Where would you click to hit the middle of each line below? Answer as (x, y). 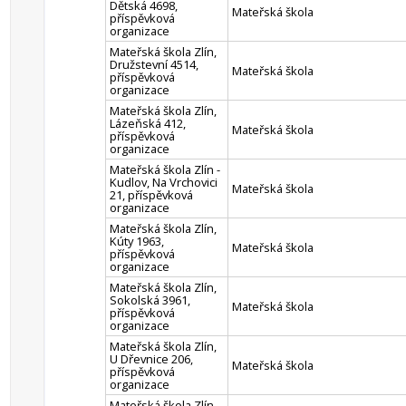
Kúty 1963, (137, 241)
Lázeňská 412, (148, 123)
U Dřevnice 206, (151, 359)
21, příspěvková (151, 195)
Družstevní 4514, (154, 64)
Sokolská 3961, (150, 300)
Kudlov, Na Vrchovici (164, 182)
